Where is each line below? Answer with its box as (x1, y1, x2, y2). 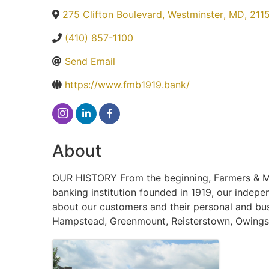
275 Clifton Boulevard (62, 8, 162, 20)
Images (52, 237, 110, 258)
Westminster (168, 8, 223, 20)
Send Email (65, 55, 115, 67)
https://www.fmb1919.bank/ (65, 78, 190, 91)
